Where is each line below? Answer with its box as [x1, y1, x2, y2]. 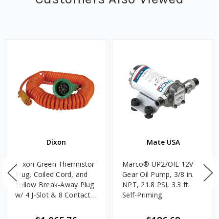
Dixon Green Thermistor [15, 159, 95, 169]
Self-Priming [122, 190, 162, 200]
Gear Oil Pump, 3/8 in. [122, 170, 194, 179]
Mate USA [146, 137, 180, 147]
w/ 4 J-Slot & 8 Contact [15, 190, 90, 200]
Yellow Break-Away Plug [15, 180, 94, 190]
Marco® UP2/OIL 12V [122, 159, 194, 169]
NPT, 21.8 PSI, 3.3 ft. [122, 180, 190, 190]
